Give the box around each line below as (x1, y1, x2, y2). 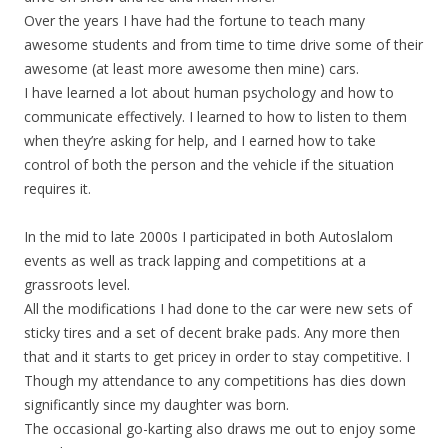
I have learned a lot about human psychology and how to (24, 83, 394, 102)
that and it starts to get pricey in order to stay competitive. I (24, 347, 410, 366)
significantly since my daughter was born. (24, 395, 289, 414)
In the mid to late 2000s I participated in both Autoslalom (24, 227, 393, 246)
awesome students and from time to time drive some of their (24, 35, 423, 54)
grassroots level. (24, 275, 130, 294)
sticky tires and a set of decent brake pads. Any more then (24, 323, 400, 342)
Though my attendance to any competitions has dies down (24, 371, 406, 390)
